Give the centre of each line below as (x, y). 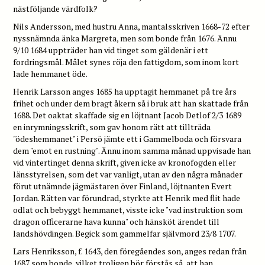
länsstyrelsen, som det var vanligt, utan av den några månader (128, 174)
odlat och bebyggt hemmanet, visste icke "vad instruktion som (128, 209)
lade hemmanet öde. (51, 73)
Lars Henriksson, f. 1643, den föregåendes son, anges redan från (130, 251)
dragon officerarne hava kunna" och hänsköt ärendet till (117, 221)
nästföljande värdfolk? (56, 8)
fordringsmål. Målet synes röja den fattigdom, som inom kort (126, 62)
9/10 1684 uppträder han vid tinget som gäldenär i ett (111, 50)
